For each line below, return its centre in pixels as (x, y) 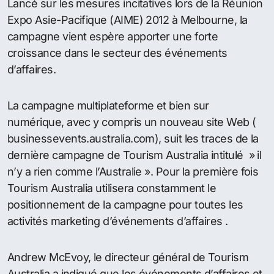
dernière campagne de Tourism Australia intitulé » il (135, 155)
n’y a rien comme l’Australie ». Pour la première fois (133, 171)
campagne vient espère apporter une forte (113, 36)
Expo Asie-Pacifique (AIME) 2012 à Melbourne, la (128, 20)
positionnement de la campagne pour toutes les (125, 204)
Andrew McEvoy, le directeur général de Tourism (128, 257)
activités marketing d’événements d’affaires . (118, 221)
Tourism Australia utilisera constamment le (112, 188)
